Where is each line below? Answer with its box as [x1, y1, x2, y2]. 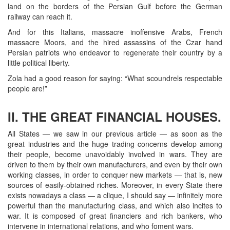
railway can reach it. [8, 11, 72, 22]
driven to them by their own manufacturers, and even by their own [8, 159, 222, 169]
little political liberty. [8, 57, 70, 68]
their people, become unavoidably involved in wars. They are [8, 148, 222, 159]
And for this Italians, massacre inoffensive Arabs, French [8, 26, 222, 37]
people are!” [8, 83, 47, 93]
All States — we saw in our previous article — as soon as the [8, 128, 222, 139]
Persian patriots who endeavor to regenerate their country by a [8, 47, 222, 57]
